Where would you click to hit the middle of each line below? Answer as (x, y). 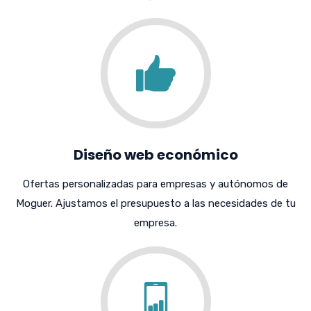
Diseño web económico (155, 154)
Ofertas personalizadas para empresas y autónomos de (155, 184)
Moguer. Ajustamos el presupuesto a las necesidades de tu (155, 203)
